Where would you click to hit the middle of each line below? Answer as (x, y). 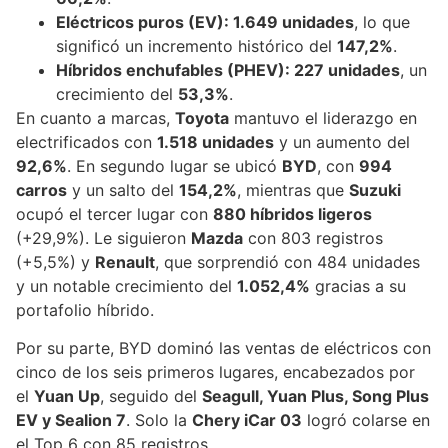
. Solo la (159, 420)
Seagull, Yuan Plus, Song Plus (315, 396)
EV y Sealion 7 (71, 420)
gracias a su (358, 285)
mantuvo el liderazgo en (323, 117)
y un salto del (123, 189)
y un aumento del (342, 141)
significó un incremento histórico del (196, 45)
